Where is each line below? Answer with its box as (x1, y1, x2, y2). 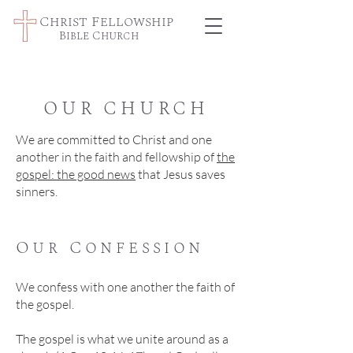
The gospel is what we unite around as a (16, 331, 229, 347)
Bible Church (59, 27, 139, 45)
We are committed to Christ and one (16, 132, 212, 147)
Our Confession (16, 235, 204, 261)
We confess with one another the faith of (16, 279, 235, 295)
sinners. (16, 184, 58, 199)
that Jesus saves (136, 166, 225, 182)
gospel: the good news (16, 166, 136, 182)
